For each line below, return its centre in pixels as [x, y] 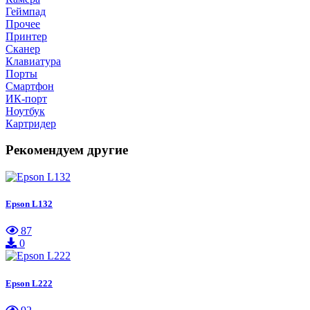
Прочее [23, 24]
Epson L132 [29, 204]
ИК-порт [26, 98]
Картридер [31, 123]
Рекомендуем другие [67, 150]
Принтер [26, 36]
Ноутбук [25, 111]
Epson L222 [29, 283]
